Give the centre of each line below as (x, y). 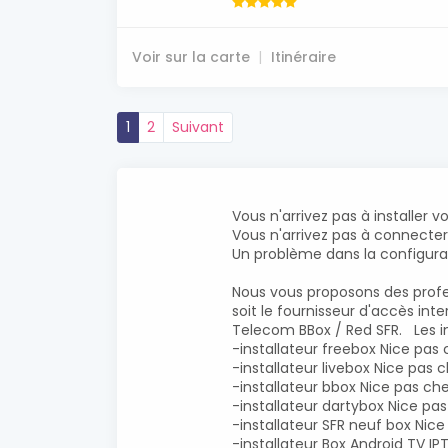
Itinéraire (303, 57)
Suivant (198, 127)
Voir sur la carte (191, 57)
